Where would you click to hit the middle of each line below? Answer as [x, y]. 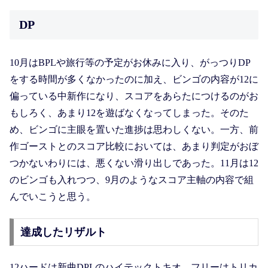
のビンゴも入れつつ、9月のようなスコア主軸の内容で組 [132, 179]
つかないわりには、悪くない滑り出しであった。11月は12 [134, 163]
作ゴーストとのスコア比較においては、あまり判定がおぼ [134, 146]
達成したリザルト [63, 232]
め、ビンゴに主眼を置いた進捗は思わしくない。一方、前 [134, 129]
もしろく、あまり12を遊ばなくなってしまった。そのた [129, 112]
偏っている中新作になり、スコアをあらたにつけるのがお [134, 96]
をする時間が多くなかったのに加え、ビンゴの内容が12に [134, 79]
